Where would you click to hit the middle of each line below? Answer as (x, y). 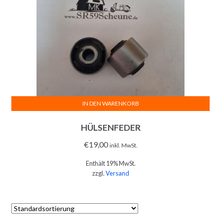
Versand (117, 173)
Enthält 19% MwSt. (110, 164)
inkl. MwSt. (123, 146)
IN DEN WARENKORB (110, 103)
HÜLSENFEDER (110, 128)
